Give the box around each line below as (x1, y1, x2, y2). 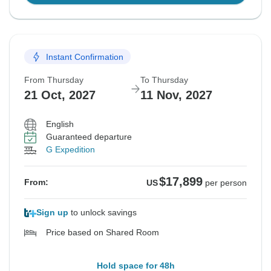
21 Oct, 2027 (24, 88, 96, 102)
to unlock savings (68, 207, 137, 218)
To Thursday (140, 75, 188, 85)
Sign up (36, 207, 68, 218)
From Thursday (24, 75, 83, 85)
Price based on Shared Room (46, 227, 159, 238)
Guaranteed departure (46, 132, 132, 142)
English (46, 119, 74, 129)
